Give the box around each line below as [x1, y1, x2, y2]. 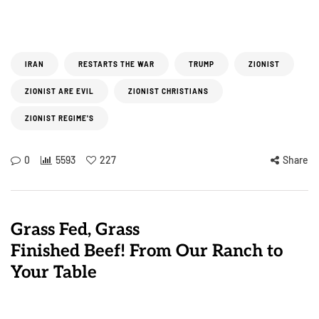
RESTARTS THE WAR [78, 60, 155, 68]
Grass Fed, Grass [11, 219, 140, 240]
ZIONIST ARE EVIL [25, 87, 94, 95]
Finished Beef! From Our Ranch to [11, 241, 283, 261]
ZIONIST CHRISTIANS [128, 87, 209, 95]
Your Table [11, 262, 97, 283]
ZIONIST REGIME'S [25, 114, 94, 122]
